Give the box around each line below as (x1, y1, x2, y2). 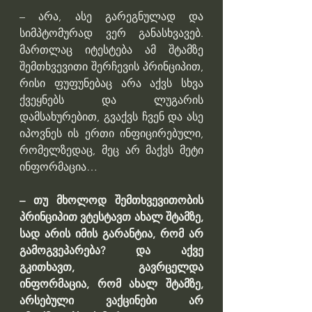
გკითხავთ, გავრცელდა (19, 260, 203, 274)
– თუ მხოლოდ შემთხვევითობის (19, 194, 203, 208)
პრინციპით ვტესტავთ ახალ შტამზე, (19, 210, 203, 224)
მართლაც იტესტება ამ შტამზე (19, 43, 203, 57)
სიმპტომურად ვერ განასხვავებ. (19, 26, 203, 40)
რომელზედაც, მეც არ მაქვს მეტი (19, 143, 203, 157)
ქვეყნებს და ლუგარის (19, 93, 203, 107)
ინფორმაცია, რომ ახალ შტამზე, (19, 277, 203, 291)
